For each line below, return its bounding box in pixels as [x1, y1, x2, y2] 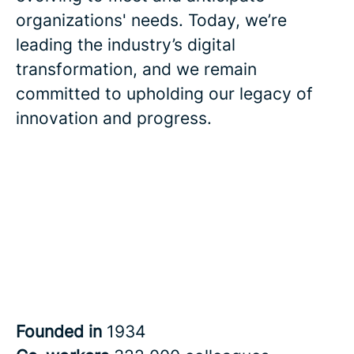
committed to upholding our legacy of [16, 84, 313, 104]
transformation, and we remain [16, 59, 257, 79]
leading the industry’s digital [16, 35, 235, 55]
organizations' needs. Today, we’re [16, 10, 287, 30]
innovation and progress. [16, 108, 212, 128]
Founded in [16, 322, 107, 341]
